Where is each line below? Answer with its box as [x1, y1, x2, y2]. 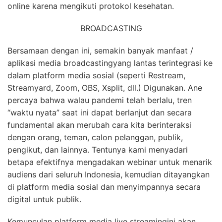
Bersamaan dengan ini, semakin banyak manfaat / [7, 46, 193, 55]
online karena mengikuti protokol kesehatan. [7, 1, 174, 11]
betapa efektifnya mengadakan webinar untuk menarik [7, 157, 212, 167]
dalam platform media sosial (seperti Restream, [7, 70, 185, 80]
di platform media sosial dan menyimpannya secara [7, 182, 201, 192]
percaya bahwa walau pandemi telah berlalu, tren [7, 95, 192, 105]
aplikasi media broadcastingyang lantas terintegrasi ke [7, 58, 213, 68]
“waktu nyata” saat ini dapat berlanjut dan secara [7, 108, 192, 117]
